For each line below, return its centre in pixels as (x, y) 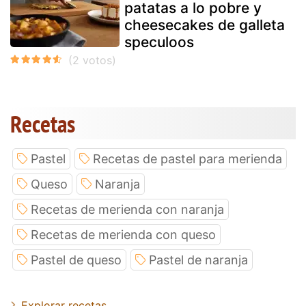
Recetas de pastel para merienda (187, 158)
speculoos (159, 42)
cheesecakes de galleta (205, 25)
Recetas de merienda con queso (123, 234)
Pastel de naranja (198, 260)
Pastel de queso (76, 260)
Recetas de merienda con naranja (127, 209)
